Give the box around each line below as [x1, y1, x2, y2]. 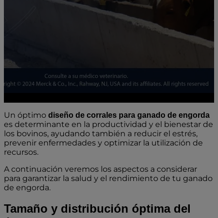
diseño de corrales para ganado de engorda [48, 111, 210, 119]
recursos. [4, 147, 38, 157]
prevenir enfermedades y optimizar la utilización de [4, 138, 203, 147]
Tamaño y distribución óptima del [4, 201, 191, 215]
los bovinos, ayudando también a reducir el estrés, [4, 129, 198, 138]
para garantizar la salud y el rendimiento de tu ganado [4, 174, 213, 183]
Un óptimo [4, 110, 48, 120]
